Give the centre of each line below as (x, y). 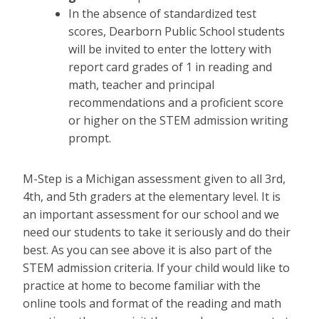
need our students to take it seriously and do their (157, 232)
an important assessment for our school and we (151, 215)
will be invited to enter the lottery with (170, 49)
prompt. (90, 138)
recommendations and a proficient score (176, 103)
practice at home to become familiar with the (142, 286)
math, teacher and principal (141, 85)
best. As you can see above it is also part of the (147, 250)
